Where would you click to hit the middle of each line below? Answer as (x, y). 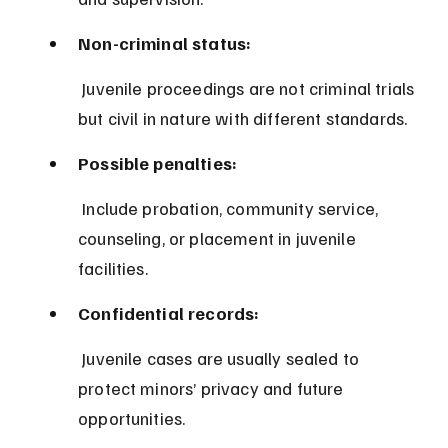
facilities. (113, 268)
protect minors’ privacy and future (213, 388)
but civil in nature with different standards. (243, 118)
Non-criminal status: (165, 43)
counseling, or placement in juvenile (219, 238)
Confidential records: (169, 313)
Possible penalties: (158, 163)
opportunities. (132, 418)
